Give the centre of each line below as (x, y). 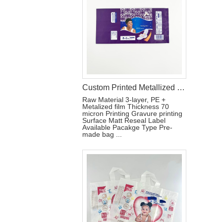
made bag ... (102, 134)
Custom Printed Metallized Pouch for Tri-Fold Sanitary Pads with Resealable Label (181, 87)
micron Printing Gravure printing (132, 113)
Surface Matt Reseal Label (124, 120)
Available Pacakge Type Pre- (127, 127)
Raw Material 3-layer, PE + (124, 100)
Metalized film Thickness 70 (126, 107)
